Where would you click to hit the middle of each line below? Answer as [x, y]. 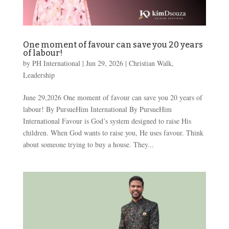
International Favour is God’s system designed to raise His [107, 121]
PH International [56, 63]
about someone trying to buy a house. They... [88, 144]
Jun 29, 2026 [104, 63]
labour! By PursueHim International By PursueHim [97, 109]
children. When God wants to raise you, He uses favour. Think [113, 132]
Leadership [39, 75]
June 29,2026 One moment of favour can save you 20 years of [112, 97]
